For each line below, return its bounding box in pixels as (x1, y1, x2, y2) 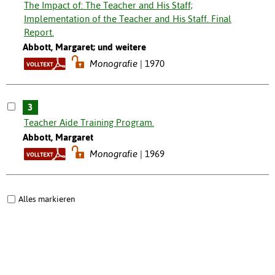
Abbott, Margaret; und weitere (22, 42, 146, 53)
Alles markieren (18, 194, 75, 204)
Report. (23, 27, 54, 38)
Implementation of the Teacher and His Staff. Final (23, 14, 231, 25)
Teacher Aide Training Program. (23, 117, 154, 128)
